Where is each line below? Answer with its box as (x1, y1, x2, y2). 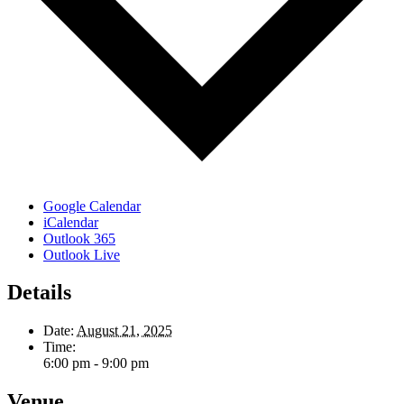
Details (7, 280, 71, 305)
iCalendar (43, 214, 98, 230)
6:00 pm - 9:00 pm (43, 355, 149, 372)
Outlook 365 (43, 230, 115, 246)
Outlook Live (43, 246, 120, 262)
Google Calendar (43, 197, 141, 214)
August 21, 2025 (77, 323, 172, 339)
